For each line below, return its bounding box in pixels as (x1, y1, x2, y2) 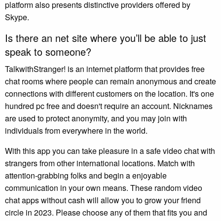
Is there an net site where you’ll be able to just (5, 30, 206, 45)
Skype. (5, 11, 29, 23)
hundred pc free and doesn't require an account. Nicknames (5, 100, 213, 111)
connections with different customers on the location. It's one (5, 87, 214, 99)
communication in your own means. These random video (5, 182, 202, 193)
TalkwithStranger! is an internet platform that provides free (5, 63, 205, 74)
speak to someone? (5, 44, 91, 59)
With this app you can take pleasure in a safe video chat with (5, 145, 215, 156)
